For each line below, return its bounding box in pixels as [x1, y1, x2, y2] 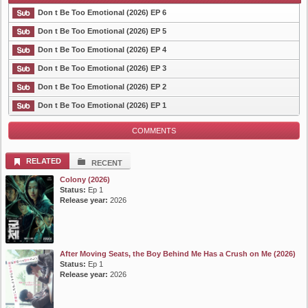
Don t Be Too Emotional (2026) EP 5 [38, 27, 166, 36]
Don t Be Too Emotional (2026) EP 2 [38, 82, 166, 91]
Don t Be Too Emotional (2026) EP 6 [38, 8, 166, 17]
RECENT [91, 159, 122, 168]
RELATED [26, 157, 61, 166]
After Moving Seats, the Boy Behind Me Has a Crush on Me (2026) [60, 250, 296, 258]
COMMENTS [132, 126, 176, 135]
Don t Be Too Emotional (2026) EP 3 [38, 64, 166, 73]
